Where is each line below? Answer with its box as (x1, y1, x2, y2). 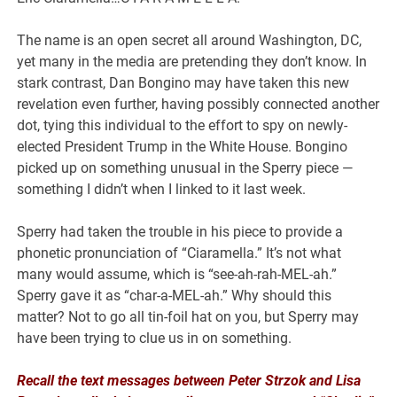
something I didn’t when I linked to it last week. (17, 180, 307, 198)
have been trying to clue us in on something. (17, 329, 292, 346)
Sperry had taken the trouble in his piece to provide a (17, 222, 344, 240)
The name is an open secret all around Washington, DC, (17, 31, 362, 49)
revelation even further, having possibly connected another (17, 95, 380, 113)
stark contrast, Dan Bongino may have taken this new (17, 74, 350, 91)
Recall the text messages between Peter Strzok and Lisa (17, 371, 362, 389)
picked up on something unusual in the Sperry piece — (17, 159, 354, 176)
